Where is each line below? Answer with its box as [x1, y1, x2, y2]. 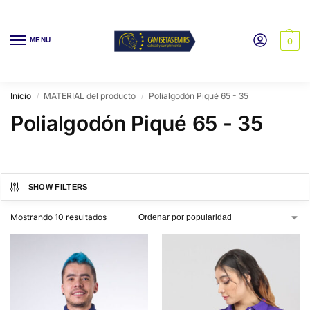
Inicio [10, 91, 31, 101]
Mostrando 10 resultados [10, 212, 107, 222]
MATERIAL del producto [44, 91, 136, 101]
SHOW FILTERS [28, 183, 88, 191]
